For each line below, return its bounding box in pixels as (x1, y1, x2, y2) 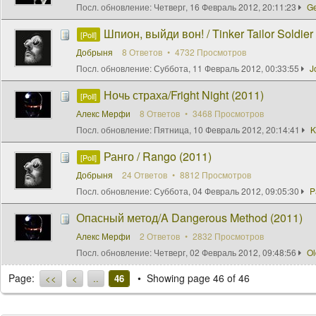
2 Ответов (140, 229, 182, 242)
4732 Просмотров (173, 45, 246, 58)
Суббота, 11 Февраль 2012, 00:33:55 (154, 61, 299, 74)
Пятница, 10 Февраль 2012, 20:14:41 (154, 123, 300, 135)
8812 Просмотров (178, 168, 251, 181)
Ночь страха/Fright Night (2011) (104, 86, 264, 103)
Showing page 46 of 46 (144, 270, 250, 285)
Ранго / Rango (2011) (104, 147, 212, 164)
